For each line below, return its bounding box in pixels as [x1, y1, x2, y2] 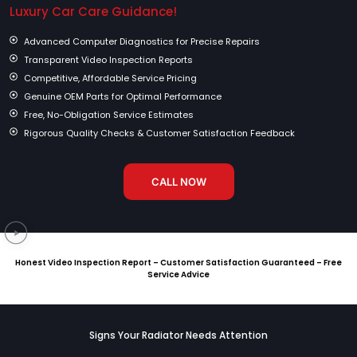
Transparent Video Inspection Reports [23, 53, 193, 67]
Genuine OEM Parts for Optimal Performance [23, 90, 222, 104]
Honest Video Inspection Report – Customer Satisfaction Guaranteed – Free [15, 257, 342, 269]
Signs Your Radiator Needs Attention [89, 328, 268, 343]
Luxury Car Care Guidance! [10, 3, 177, 21]
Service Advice [147, 269, 210, 281]
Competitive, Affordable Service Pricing [23, 72, 197, 85]
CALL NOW [151, 175, 206, 189]
